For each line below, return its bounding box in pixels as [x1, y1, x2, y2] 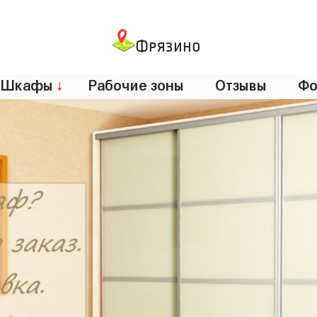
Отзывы [207, 76, 273, 91]
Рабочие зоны [81, 76, 190, 91]
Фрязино [134, 38, 201, 56]
